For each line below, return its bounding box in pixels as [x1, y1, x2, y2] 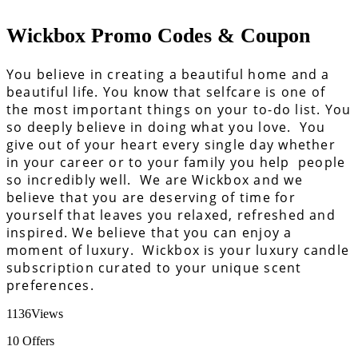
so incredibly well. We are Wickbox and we [6, 170, 303, 189]
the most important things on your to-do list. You [6, 100, 352, 118]
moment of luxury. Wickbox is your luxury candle [6, 241, 350, 259]
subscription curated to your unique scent [6, 258, 302, 276]
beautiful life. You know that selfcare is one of [6, 82, 326, 101]
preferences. [6, 276, 94, 294]
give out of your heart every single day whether [6, 135, 336, 153]
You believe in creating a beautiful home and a [6, 65, 330, 83]
